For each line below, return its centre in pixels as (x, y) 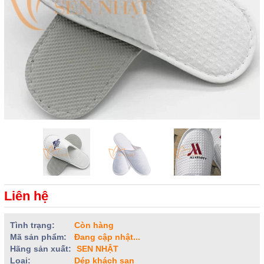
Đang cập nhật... (106, 237)
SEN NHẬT (96, 249)
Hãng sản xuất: (41, 249)
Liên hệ (26, 196)
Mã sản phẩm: (38, 237)
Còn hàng (94, 225)
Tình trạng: (32, 225)
